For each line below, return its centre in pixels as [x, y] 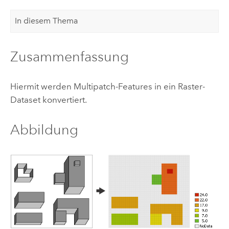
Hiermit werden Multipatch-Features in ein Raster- [107, 86]
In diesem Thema [47, 21]
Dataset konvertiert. [48, 99]
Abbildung [44, 130]
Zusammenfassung [69, 56]
